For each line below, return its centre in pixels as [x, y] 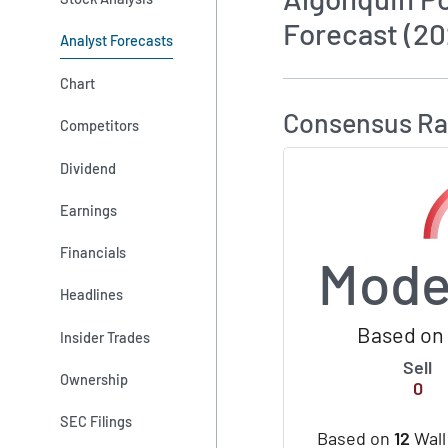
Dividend [88, 167]
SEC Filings [96, 421]
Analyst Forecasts [117, 39]
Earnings [89, 209]
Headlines [92, 294]
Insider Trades [105, 336]
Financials [93, 252]
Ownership [94, 379]
